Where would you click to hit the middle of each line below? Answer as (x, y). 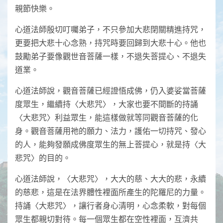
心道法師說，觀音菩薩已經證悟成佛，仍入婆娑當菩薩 (111, 90)
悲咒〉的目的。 (43, 157)
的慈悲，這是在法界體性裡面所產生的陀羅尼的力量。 (111, 192)
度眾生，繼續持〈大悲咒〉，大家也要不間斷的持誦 (107, 104)
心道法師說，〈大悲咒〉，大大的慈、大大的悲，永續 (111, 178)
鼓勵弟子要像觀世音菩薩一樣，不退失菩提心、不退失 (111, 56)
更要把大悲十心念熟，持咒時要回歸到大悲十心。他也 (111, 42)
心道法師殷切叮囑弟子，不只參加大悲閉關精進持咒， (111, 29)
